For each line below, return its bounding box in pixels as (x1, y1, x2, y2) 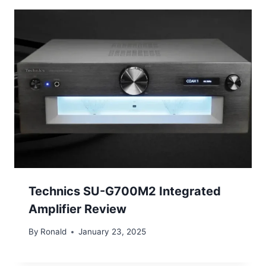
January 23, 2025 (78, 227, 147, 237)
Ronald (40, 227, 67, 237)
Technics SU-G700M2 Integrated (28, 183, 221, 198)
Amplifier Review (28, 201, 126, 216)
